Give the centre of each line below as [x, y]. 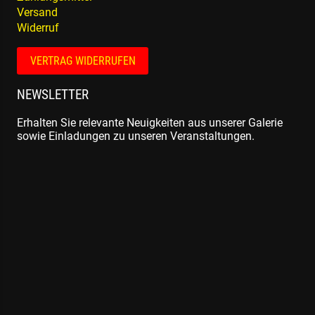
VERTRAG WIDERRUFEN [83, 61]
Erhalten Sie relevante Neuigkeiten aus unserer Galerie [150, 123]
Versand [37, 13]
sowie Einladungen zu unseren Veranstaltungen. [136, 136]
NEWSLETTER [53, 95]
